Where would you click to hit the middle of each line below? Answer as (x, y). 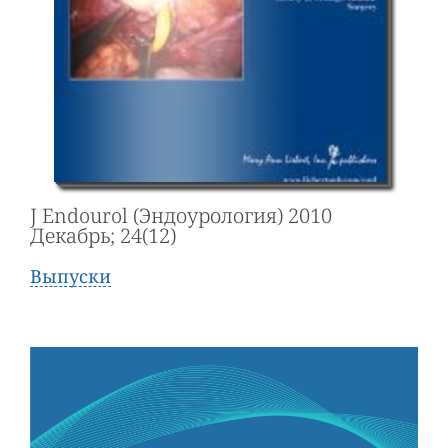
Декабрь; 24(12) (103, 236)
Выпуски (70, 276)
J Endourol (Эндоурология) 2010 (181, 216)
